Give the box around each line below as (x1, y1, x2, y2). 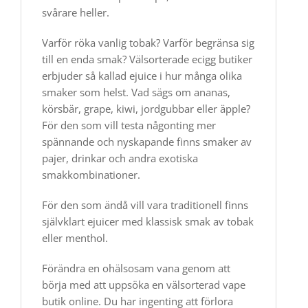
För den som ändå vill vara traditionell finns (42, 198, 248, 212)
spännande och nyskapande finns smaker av (42, 135, 252, 148)
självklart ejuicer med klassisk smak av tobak (42, 214, 254, 228)
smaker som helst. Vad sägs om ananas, (42, 85, 230, 99)
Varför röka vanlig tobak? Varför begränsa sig (42, 36, 254, 49)
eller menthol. (42, 231, 108, 245)
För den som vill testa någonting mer (42, 118, 216, 132)
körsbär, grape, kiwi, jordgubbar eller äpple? (42, 102, 250, 115)
